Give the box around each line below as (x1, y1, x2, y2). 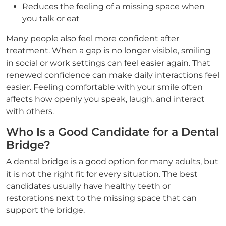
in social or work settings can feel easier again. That (6, 58, 210, 68)
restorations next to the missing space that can (6, 193, 197, 203)
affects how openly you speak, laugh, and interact (6, 94, 205, 104)
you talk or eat (22, 14, 80, 23)
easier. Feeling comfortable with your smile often (6, 82, 203, 92)
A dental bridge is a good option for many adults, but (6, 157, 218, 166)
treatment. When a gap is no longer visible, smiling (6, 46, 211, 55)
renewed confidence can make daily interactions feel (6, 70, 219, 80)
